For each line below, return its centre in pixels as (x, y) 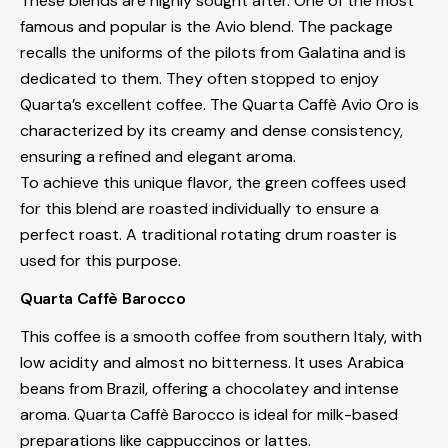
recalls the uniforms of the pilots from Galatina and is (213, 52)
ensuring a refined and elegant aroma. (158, 156)
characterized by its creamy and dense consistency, (211, 130)
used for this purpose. (100, 260)
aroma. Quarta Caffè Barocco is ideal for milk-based (209, 414)
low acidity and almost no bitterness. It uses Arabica (212, 362)
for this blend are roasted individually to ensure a (199, 208)
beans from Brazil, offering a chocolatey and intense (209, 388)
